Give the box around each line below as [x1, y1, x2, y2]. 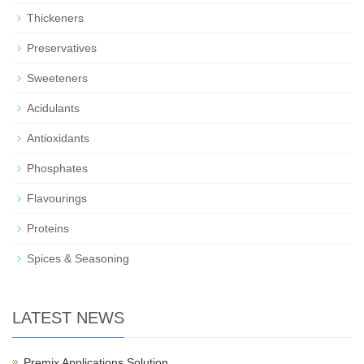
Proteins [27, 222, 69, 236]
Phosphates [27, 162, 88, 175]
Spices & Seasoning [27, 252, 129, 266]
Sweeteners [27, 71, 88, 85]
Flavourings [27, 192, 87, 206]
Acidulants [27, 102, 80, 115]
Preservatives [27, 41, 97, 55]
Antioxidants [27, 132, 89, 145]
